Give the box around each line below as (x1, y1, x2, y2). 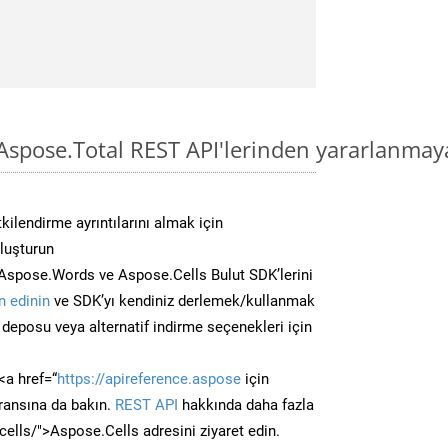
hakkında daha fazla (178, 395, 314, 414)
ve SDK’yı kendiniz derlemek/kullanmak (50, 291, 315, 310)
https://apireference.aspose (57, 369, 241, 388)
